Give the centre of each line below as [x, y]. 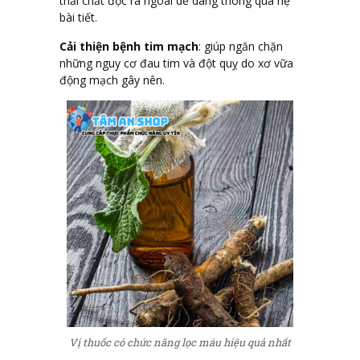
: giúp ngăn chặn [241, 46]
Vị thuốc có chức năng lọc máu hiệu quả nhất [180, 342]
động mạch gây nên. [112, 80]
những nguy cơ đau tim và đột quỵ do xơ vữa [176, 63]
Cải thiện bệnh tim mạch [129, 46]
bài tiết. [78, 17]
